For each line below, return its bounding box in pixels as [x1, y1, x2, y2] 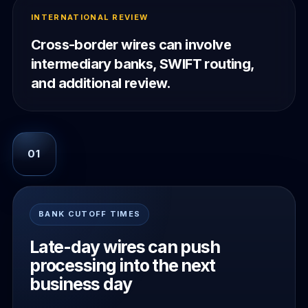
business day [30, 273, 132, 294]
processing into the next [30, 254, 215, 276]
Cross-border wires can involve [31, 36, 231, 53]
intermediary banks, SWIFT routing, [31, 56, 254, 72]
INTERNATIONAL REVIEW [31, 12, 148, 22]
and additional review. [31, 75, 171, 91]
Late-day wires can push [30, 236, 220, 257]
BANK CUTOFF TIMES [38, 209, 141, 219]
